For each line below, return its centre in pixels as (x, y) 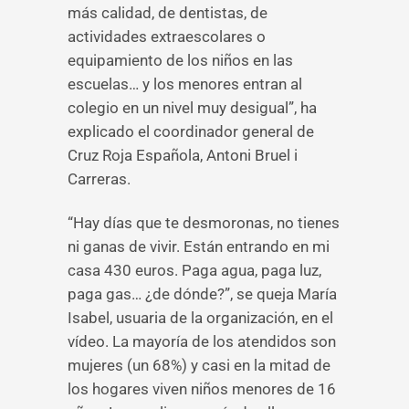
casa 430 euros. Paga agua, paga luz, (194, 270)
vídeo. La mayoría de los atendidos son (202, 341)
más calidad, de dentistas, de (168, 13)
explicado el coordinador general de (191, 131)
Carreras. (99, 179)
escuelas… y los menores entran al (185, 84)
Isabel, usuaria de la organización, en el (200, 318)
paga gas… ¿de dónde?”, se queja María (202, 294)
